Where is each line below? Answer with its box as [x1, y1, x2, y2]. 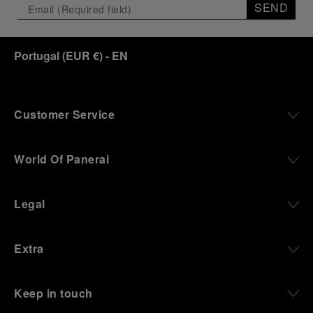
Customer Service [14, 139, 115, 156]
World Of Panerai [14, 184, 109, 201]
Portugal [14, 80, 59, 97]
